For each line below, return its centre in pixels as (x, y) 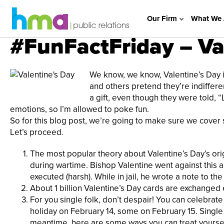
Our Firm (162, 18)
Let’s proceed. (37, 132)
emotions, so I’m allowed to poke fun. (79, 109)
